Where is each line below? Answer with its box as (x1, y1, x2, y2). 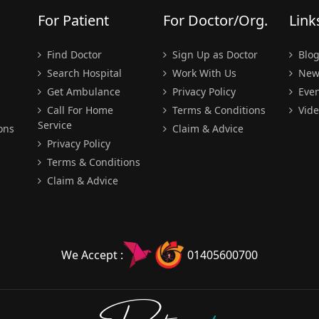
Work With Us (169, 66, 236, 80)
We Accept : (61, 247, 123, 263)
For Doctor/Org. (163, 11, 268, 30)
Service (37, 118, 72, 132)
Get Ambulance (43, 85, 120, 98)
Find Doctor (43, 48, 102, 61)
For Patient (37, 11, 109, 30)
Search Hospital (43, 66, 122, 80)
